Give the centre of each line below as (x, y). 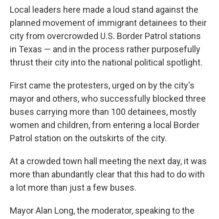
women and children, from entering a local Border (105, 125)
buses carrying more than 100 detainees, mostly (103, 112)
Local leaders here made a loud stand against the (104, 10)
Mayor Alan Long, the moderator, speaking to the (102, 211)
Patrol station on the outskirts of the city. (88, 138)
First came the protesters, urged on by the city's (102, 86)
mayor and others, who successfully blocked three (108, 99)
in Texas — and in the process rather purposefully (105, 49)
